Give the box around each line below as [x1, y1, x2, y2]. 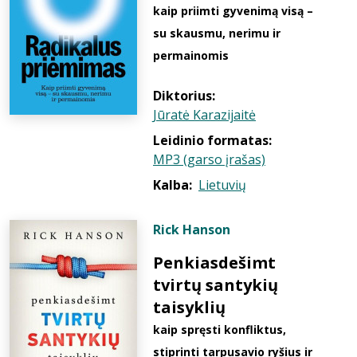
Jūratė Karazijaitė [153, 106, 256, 124]
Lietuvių [198, 176, 246, 194]
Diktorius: [153, 87, 215, 104]
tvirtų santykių [153, 274, 278, 296]
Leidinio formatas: [153, 131, 272, 149]
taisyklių [153, 296, 226, 318]
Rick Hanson [153, 221, 230, 238]
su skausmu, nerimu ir [153, 25, 280, 41]
